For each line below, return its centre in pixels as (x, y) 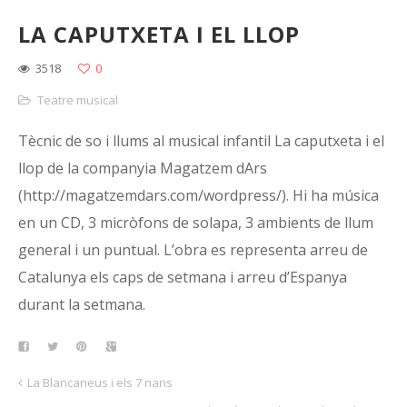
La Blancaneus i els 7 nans (100, 382)
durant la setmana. (82, 304)
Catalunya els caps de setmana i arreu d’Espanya (183, 277)
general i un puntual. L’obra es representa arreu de (193, 250)
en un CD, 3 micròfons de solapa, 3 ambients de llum (196, 223)
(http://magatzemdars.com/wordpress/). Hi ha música (199, 195)
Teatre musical (78, 100)
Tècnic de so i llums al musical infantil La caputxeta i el (201, 141)
